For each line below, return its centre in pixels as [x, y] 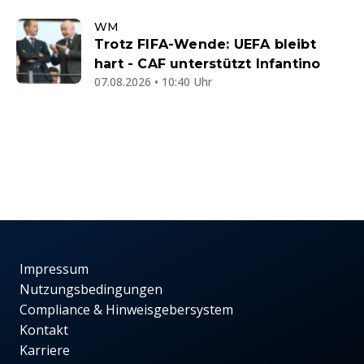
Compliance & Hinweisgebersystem [126, 310]
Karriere [45, 351]
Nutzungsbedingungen [91, 290]
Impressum [54, 269]
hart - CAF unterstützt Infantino [208, 64]
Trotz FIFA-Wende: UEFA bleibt [205, 45]
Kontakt [44, 330]
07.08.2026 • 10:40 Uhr [153, 82]
